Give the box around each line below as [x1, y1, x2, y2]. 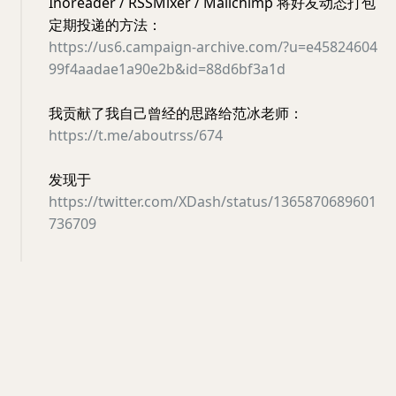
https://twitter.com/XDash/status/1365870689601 [49, 192, 377, 212]
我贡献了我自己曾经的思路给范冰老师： [49, 103, 303, 124]
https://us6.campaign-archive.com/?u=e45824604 [49, 37, 377, 57]
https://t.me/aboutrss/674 [49, 126, 223, 146]
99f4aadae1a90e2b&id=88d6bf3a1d [49, 59, 286, 80]
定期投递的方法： [49, 15, 162, 35]
